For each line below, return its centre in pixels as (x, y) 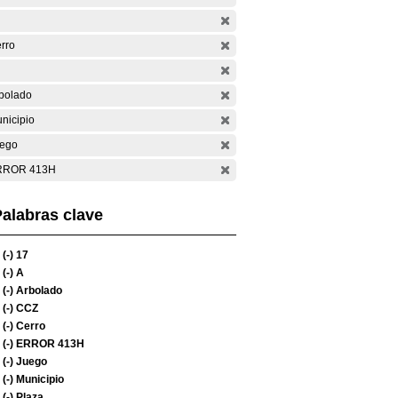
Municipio (39, 379)
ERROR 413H (49, 344)
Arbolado (38, 291)
